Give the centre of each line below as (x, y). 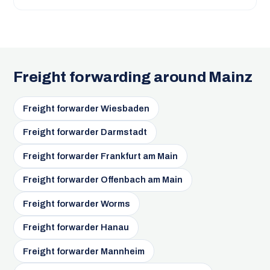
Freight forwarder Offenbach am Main (102, 180)
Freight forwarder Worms (76, 203)
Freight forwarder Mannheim (83, 251)
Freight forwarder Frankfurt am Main (100, 156)
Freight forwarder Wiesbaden (86, 109)
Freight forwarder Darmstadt (85, 132)
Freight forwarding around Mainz (133, 77)
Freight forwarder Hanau (76, 228)
